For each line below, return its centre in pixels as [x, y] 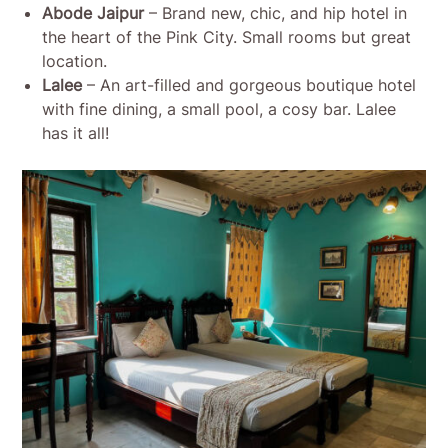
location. [75, 60]
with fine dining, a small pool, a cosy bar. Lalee [219, 108]
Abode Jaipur [96, 12]
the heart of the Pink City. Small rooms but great [227, 36]
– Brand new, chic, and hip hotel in [278, 12]
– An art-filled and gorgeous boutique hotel [249, 84]
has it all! [76, 132]
